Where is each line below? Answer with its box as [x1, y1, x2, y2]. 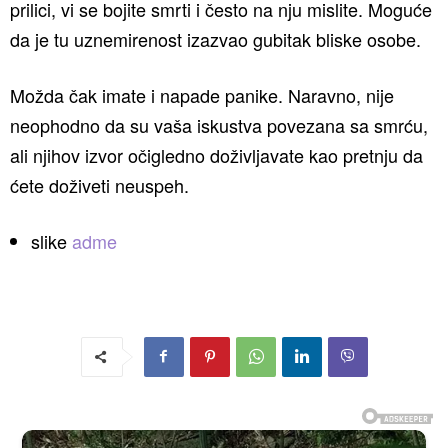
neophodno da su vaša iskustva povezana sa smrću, [10, 111, 428, 138]
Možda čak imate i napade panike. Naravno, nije [10, 81, 394, 108]
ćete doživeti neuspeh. [10, 171, 189, 198]
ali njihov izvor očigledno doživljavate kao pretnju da [10, 141, 423, 168]
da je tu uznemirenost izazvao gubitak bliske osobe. [10, 25, 421, 52]
